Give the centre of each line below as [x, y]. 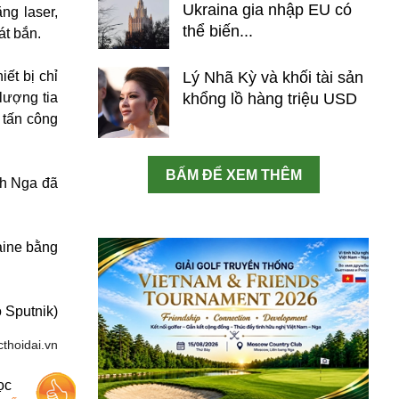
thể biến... [218, 31]
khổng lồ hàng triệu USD [270, 99]
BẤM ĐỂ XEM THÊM [233, 175]
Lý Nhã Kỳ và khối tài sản [273, 77]
